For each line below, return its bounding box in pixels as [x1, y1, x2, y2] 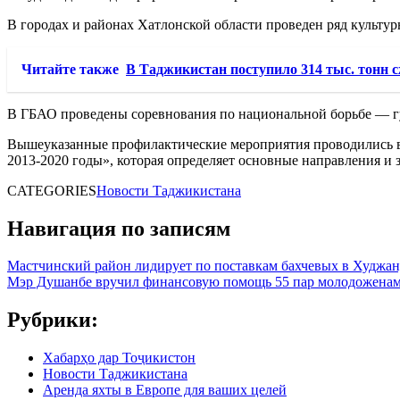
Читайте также [21, 61, 119, 77]
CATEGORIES [7, 182, 96, 198]
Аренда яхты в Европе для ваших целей [43, 382, 287, 398]
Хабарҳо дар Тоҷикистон [43, 350, 196, 366]
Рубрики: [7, 308, 98, 332]
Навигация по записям [7, 216, 230, 240]
